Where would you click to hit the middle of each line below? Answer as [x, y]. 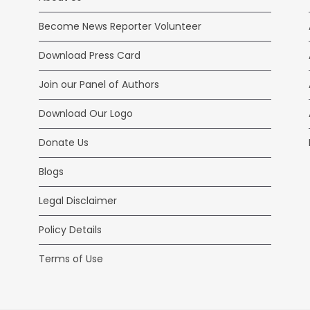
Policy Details [70, 230]
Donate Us [64, 143]
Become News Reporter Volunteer [120, 27]
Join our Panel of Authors [99, 85]
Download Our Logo [86, 114]
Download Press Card [90, 56]
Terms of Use [71, 259]
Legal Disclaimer [78, 201]
